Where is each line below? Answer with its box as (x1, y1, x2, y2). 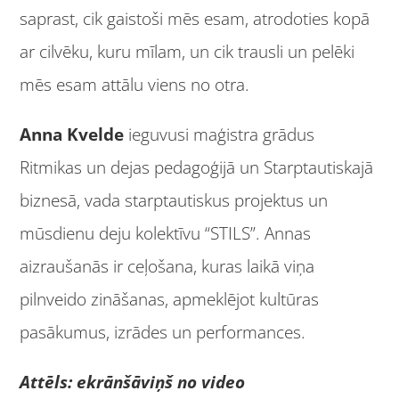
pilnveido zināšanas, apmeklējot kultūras (20, 287, 320, 311)
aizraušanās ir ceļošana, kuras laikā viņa (20, 254, 315, 278)
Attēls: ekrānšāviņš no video (20, 370, 250, 394)
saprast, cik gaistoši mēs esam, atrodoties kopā (20, 7, 370, 31)
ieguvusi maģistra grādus (128, 122, 315, 146)
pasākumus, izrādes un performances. (20, 320, 311, 344)
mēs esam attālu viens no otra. (20, 73, 255, 97)
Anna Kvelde (20, 122, 129, 146)
